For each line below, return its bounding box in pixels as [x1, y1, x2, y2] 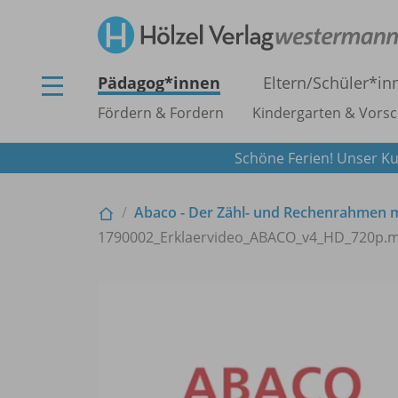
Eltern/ [263, 72, 313, 93]
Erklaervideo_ [160, 227, 250, 247]
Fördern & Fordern [98, 103, 224, 123]
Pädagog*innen [98, 72, 220, 93]
